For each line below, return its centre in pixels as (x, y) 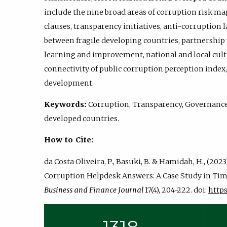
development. (69, 83)
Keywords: (65, 105)
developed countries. (82, 119)
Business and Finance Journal (94, 190)
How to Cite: (69, 140)
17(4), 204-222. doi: (176, 190)
